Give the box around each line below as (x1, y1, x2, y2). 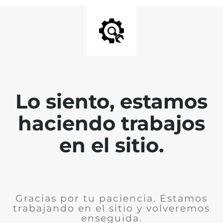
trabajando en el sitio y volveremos (13, 203, 210, 214)
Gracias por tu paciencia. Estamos (15, 193, 208, 204)
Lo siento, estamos (15, 89, 208, 113)
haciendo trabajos (18, 111, 205, 135)
